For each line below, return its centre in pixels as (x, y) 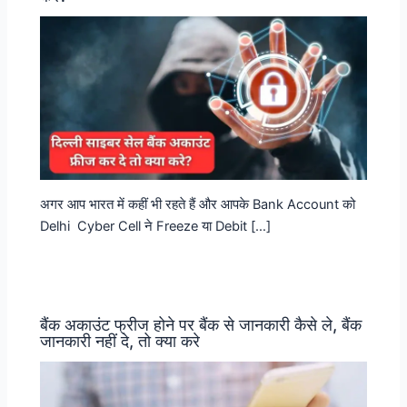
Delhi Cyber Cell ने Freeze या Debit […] (156, 226)
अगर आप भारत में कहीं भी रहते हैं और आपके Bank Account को (198, 204)
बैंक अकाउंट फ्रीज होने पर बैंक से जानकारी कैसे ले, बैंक (201, 324)
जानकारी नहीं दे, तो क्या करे (120, 340)
